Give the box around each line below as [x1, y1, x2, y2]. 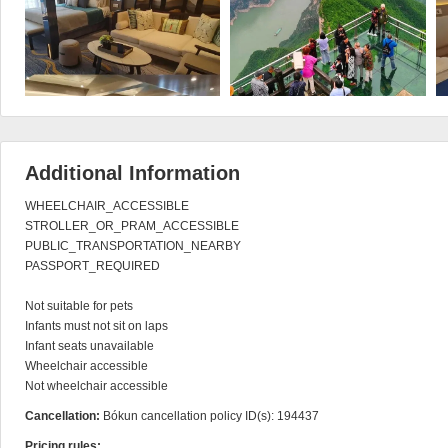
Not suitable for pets [25, 299, 133, 313]
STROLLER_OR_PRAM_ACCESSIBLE [25, 219, 239, 233]
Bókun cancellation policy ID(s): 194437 [103, 409, 319, 423]
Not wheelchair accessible [25, 379, 168, 393]
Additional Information [25, 162, 240, 184]
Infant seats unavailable [25, 339, 154, 353]
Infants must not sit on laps [25, 319, 168, 333]
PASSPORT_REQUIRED [25, 259, 160, 273]
